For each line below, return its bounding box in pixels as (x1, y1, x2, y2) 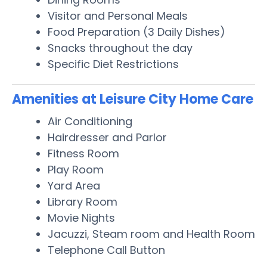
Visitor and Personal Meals (48, 8, 188, 23)
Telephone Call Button (48, 242, 165, 257)
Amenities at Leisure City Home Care (12, 89, 253, 108)
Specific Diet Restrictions (48, 56, 179, 72)
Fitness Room (48, 145, 119, 161)
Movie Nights (48, 210, 115, 225)
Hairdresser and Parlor (48, 129, 167, 145)
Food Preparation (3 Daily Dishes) (48, 24, 225, 39)
